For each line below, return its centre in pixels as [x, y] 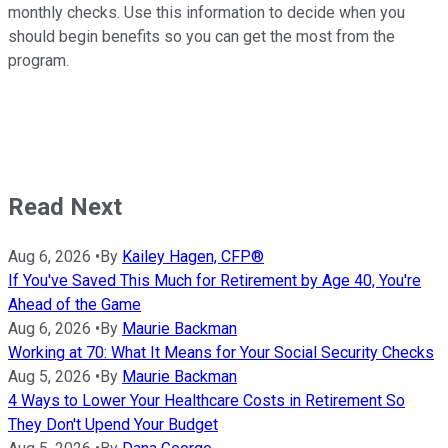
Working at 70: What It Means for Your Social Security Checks [221, 353]
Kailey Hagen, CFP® [193, 257]
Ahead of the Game [74, 305]
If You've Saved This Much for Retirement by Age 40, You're [214, 281]
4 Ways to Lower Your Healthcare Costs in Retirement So [206, 401]
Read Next [65, 207]
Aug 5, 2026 [49, 377]
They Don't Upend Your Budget [113, 425]
